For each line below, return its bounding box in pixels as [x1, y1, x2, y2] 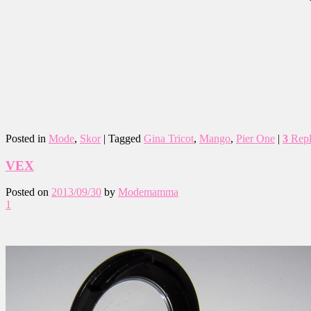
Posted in [6, 132, 46, 144]
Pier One [236, 132, 275, 144]
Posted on [6, 186, 51, 199]
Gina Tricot [144, 132, 194, 144]
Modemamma [118, 186, 178, 199]
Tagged [108, 132, 141, 144]
